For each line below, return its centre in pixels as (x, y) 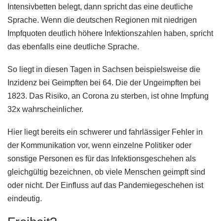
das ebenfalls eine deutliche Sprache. (73, 46)
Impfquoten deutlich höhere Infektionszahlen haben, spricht (110, 33)
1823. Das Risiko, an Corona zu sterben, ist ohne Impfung (108, 96)
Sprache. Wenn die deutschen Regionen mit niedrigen (102, 20)
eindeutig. (25, 198)
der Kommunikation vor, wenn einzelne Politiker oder (99, 145)
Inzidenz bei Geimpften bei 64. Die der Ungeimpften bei (104, 82)
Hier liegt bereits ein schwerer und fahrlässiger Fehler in (105, 132)
